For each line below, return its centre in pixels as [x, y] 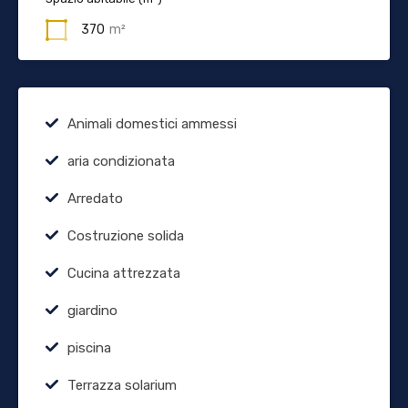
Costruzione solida [126, 235]
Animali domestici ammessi [152, 123]
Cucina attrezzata [124, 273]
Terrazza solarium [122, 385]
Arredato [95, 198]
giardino [92, 310]
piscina [89, 347]
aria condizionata [121, 161]
